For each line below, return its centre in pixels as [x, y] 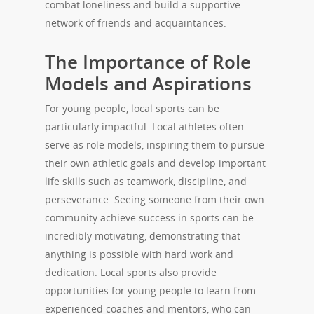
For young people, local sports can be [132, 109]
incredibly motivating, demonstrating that [143, 236]
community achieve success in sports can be [149, 218]
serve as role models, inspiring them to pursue [155, 145]
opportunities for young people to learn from [150, 291]
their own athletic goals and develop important [155, 163]
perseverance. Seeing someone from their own [155, 200]
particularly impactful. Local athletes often [144, 127]
